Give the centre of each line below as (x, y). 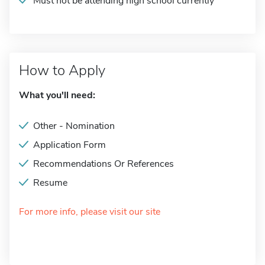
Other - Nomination (74, 126)
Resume (50, 183)
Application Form (70, 145)
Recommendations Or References (104, 164)
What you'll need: (57, 95)
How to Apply (62, 70)
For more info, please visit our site (90, 212)
